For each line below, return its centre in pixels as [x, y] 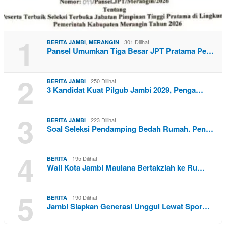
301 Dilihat [137, 42]
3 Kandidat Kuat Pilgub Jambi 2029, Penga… [125, 90]
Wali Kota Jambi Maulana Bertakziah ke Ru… [126, 168]
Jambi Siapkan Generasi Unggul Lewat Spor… [128, 207]
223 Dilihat [103, 120]
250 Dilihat [103, 81]
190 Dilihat [85, 197]
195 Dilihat [85, 159]
